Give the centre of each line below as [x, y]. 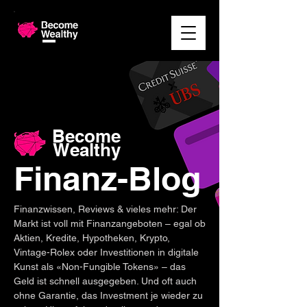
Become [86, 136]
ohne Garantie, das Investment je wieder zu [108, 295]
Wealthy [86, 150]
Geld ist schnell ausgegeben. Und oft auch [105, 281]
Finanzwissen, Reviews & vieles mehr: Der [105, 209]
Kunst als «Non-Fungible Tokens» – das [100, 267]
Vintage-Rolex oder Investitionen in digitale [106, 252]
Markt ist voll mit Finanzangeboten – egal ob [110, 223]
